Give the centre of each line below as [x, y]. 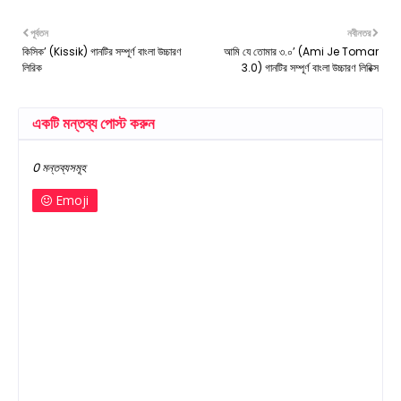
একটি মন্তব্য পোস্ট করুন [94, 123]
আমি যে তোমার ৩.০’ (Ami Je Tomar [301, 51]
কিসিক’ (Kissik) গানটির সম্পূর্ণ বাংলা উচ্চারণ [102, 51]
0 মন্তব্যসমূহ [59, 167]
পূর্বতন [39, 32]
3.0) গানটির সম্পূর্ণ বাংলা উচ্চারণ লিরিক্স [310, 67]
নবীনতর [359, 32]
